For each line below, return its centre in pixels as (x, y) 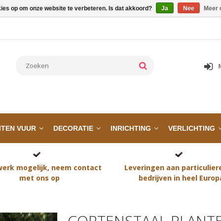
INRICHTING (131, 129)
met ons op (40, 178)
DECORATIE (73, 129)
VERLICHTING (192, 129)
